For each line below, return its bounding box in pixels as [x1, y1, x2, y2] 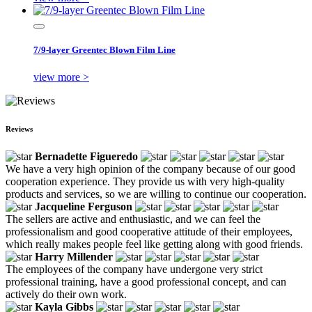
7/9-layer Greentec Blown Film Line [33, 44, 175, 55]
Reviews [6, 124, 33, 133]
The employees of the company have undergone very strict [6, 263, 263, 275]
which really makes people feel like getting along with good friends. [6, 237, 303, 250]
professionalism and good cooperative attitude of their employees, [6, 225, 292, 237]
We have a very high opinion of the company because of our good [6, 162, 295, 175]
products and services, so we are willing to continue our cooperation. [6, 187, 306, 200]
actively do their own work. [6, 288, 127, 300]
